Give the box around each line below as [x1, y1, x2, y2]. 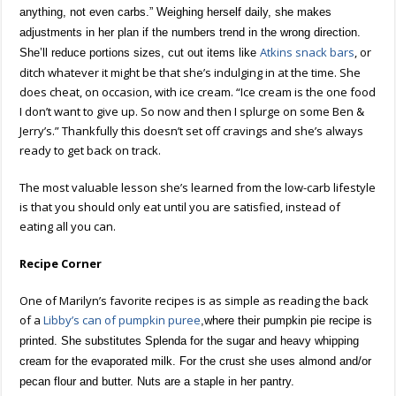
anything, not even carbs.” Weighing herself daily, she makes [19, 4, 332, 19]
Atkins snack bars [260, 43, 355, 60]
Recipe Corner [19, 255, 103, 271]
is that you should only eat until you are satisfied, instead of [19, 198, 341, 215]
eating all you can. [19, 217, 117, 234]
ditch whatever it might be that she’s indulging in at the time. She [19, 64, 362, 80]
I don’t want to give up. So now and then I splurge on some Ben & [19, 103, 365, 119]
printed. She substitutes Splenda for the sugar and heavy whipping [19, 333, 360, 347]
